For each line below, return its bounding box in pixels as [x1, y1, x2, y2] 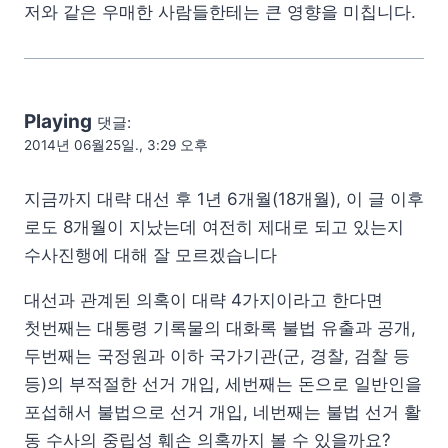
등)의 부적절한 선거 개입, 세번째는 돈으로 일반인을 [24, 374, 422, 395]
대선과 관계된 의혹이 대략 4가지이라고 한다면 [24, 290, 383, 311]
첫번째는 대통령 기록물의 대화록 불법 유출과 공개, [24, 318, 416, 339]
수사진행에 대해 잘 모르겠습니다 [24, 245, 277, 266]
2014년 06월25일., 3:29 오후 [24, 137, 208, 154]
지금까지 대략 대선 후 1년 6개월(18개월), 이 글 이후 [24, 189, 424, 210]
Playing [24, 110, 92, 134]
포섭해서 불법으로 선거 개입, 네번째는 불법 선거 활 [24, 402, 421, 423]
